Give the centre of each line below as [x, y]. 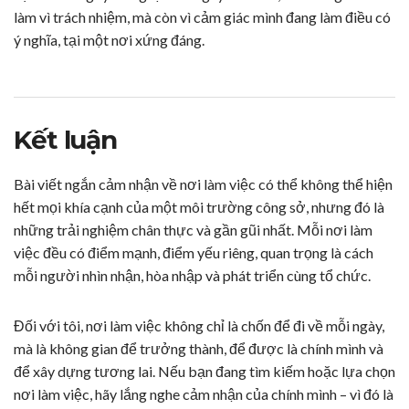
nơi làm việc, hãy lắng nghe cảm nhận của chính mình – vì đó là [204, 394]
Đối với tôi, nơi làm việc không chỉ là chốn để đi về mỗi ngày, [199, 326]
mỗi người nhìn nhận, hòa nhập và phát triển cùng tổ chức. [192, 276]
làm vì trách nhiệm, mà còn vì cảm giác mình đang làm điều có [202, 17]
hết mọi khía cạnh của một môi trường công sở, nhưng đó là [199, 207]
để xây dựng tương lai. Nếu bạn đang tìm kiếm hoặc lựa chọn [204, 372]
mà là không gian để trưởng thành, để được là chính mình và [199, 349]
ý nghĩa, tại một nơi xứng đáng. [109, 40]
